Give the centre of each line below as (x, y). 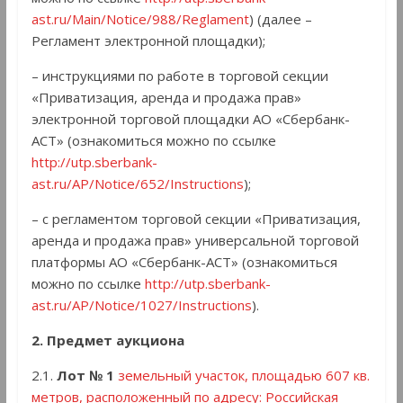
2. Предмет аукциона (107, 340)
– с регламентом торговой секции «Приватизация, (196, 219)
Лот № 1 (85, 376)
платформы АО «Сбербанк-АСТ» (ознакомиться (184, 262)
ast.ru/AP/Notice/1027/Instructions (141, 305)
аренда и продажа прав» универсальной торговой (195, 241)
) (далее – (280, 19)
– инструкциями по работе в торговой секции (179, 76)
